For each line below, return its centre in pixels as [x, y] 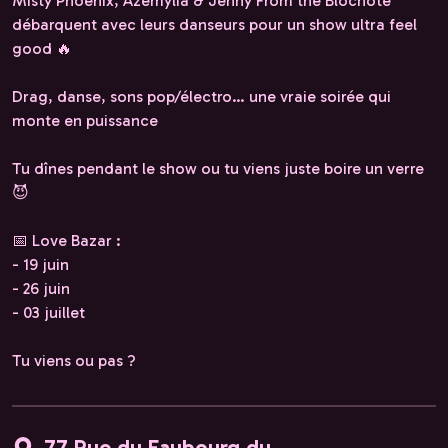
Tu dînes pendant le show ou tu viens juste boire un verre [218, 168]
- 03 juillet [48, 312]
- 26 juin [41, 288]
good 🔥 [42, 48]
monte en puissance [85, 120]
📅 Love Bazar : [66, 240]
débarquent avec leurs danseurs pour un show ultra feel [214, 24]
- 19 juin [40, 264]
